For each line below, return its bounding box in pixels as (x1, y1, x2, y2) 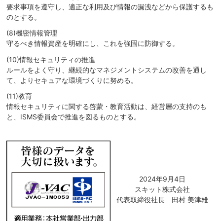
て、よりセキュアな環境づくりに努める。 (6, 75, 138, 84)
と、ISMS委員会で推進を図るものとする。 (6, 112, 141, 121)
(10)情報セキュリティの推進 (6, 55, 96, 64)
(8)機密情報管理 (6, 29, 58, 37)
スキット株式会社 (135, 185, 190, 194)
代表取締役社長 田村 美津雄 (116, 195, 209, 204)
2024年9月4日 (139, 175, 186, 184)
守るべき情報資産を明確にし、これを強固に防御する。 (6, 39, 180, 48)
